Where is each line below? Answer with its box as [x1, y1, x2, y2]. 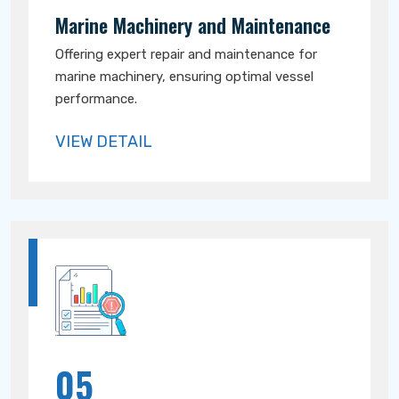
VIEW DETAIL [55, 132, 152, 151]
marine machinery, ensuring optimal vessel [55, 69, 313, 85]
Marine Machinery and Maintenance [55, 11, 330, 39]
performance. [55, 91, 137, 107]
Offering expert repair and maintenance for [55, 46, 317, 62]
